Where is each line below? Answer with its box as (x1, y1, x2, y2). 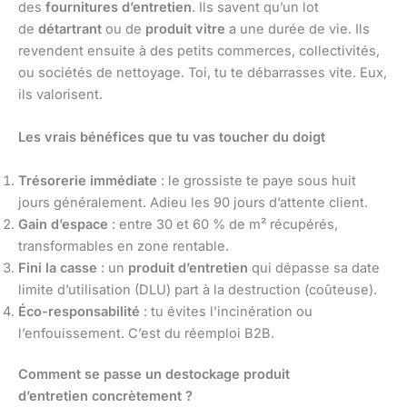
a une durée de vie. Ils (225, 20, 370, 37)
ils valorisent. (18, 85, 103, 103)
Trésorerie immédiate (18, 172, 157, 189)
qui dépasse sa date (248, 259, 380, 276)
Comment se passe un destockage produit (18, 366, 290, 383)
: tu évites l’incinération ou (140, 303, 313, 320)
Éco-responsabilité (18, 303, 140, 320)
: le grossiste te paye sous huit (157, 172, 356, 189)
